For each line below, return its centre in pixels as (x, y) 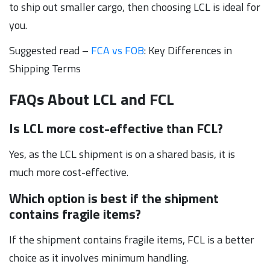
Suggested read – (50, 50)
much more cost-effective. (69, 172)
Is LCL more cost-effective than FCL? (116, 128)
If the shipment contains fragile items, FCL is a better (132, 239)
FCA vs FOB (118, 50)
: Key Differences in (188, 50)
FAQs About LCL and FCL (92, 99)
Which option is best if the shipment (114, 198)
